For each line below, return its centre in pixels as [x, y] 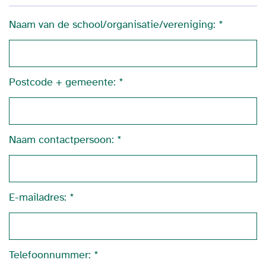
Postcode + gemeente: [62, 82]
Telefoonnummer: [50, 255]
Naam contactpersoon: [61, 140]
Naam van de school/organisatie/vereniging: [112, 24]
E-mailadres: [38, 197]
